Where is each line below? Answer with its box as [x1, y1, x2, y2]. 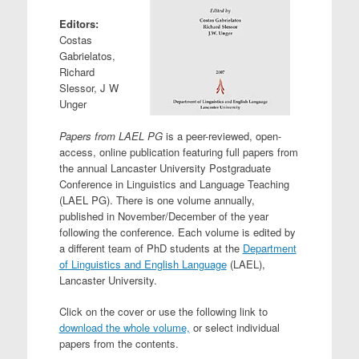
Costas [58, 32, 92, 47]
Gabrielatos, [58, 48, 115, 63]
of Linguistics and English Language [58, 256, 227, 272]
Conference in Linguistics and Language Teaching [58, 175, 289, 192]
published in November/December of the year [58, 208, 268, 224]
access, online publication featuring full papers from [58, 143, 298, 159]
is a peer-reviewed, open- [165, 127, 281, 143]
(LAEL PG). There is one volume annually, [58, 192, 255, 208]
